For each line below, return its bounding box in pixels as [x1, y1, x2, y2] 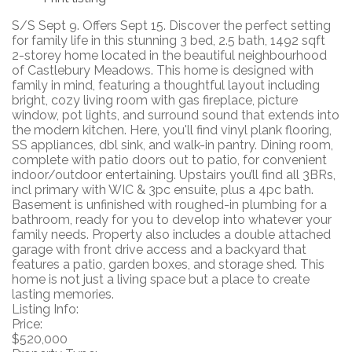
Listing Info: [12, 301, 79, 317]
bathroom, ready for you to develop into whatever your [12, 211, 332, 227]
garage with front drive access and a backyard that [12, 241, 306, 257]
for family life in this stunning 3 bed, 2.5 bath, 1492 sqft [12, 32, 325, 48]
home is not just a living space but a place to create [12, 271, 310, 287]
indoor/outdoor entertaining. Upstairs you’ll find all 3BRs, [12, 167, 335, 182]
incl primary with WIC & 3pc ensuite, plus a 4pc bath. [12, 181, 313, 197]
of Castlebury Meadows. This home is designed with [12, 62, 313, 78]
